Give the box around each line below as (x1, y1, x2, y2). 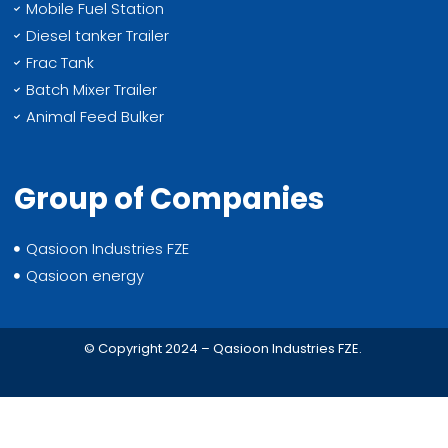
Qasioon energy (26, 264, 145, 286)
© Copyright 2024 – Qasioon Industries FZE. (83, 338, 365, 358)
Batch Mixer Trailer (26, 78, 158, 100)
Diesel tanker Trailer (26, 24, 170, 46)
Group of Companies (13, 178, 324, 219)
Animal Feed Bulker (26, 105, 165, 127)
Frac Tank (26, 51, 95, 73)
